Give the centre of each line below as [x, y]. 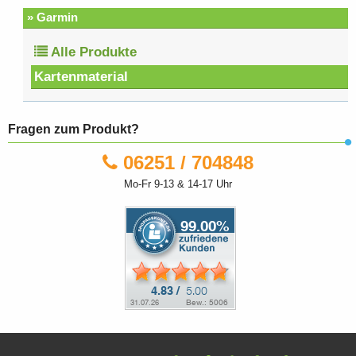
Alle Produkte [93, 52]
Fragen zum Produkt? [74, 128]
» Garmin [52, 17]
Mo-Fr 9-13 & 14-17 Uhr [178, 184]
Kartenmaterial [81, 77]
